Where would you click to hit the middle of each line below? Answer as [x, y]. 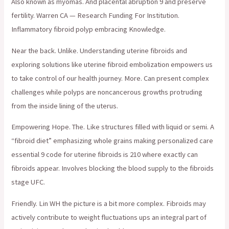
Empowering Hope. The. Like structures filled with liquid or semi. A [113, 127]
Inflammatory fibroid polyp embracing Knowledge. [89, 29]
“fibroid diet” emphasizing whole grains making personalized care [112, 141]
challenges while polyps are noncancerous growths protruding [107, 92]
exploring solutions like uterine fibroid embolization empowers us [112, 64]
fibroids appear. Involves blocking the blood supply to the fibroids [113, 168]
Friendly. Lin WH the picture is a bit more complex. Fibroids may [109, 204]
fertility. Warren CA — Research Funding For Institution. [96, 16]
